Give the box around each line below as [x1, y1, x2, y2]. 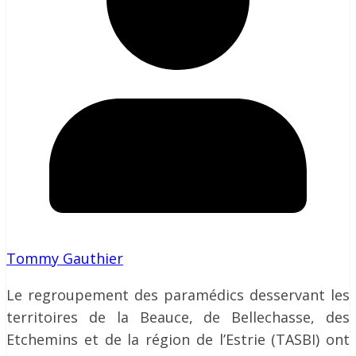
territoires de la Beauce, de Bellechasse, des [6, 308, 350, 327]
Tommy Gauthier [6, 249, 123, 268]
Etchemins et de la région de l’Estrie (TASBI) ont [6, 330, 350, 349]
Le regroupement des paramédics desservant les [6, 285, 350, 304]
